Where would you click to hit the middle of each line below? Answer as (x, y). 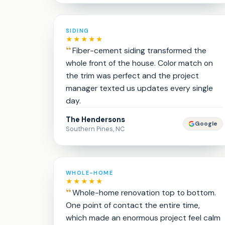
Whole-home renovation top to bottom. (144, 193)
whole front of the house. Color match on (139, 63)
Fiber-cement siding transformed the (139, 50)
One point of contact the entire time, (133, 205)
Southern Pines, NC (95, 129)
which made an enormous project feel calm (143, 218)
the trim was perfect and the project (132, 76)
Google (206, 124)
